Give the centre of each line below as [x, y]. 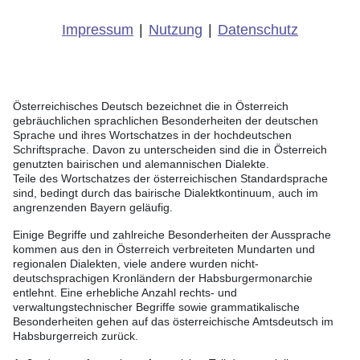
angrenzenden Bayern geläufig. [93, 208]
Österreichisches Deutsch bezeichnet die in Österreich [151, 106]
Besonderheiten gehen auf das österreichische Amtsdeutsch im [173, 322]
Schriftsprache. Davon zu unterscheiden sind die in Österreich [170, 150]
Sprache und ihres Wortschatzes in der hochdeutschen [152, 135]
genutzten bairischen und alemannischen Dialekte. [141, 164]
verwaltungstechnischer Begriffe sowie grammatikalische [156, 307]
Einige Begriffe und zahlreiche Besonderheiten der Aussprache [172, 235]
